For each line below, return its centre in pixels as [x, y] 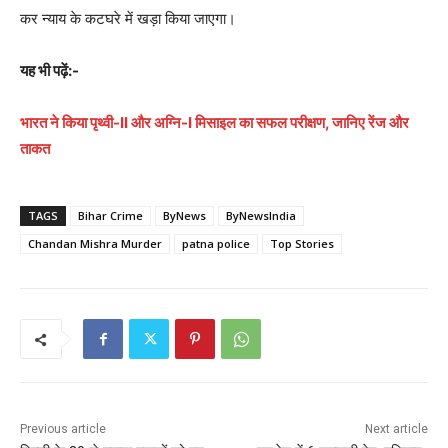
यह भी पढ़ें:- [49, 71]
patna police [216, 244]
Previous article [63, 429]
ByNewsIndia [261, 216]
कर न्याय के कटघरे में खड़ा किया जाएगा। [128, 19]
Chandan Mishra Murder [95, 244]
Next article [396, 429]
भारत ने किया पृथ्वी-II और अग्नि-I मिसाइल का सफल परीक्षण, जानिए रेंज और [214, 123]
